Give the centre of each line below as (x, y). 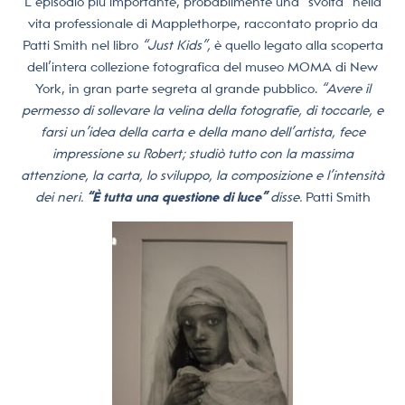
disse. (287, 198)
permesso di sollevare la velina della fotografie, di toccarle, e (202, 111)
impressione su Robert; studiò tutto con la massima (202, 154)
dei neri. (61, 198)
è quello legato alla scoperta (297, 46)
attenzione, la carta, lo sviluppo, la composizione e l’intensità (202, 176)
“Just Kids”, (176, 46)
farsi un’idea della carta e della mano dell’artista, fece (202, 132)
